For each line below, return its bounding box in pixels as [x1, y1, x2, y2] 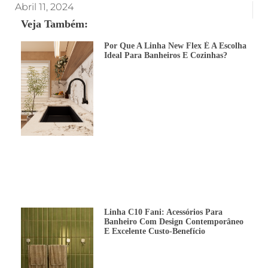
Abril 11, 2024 [15, 1, 74, 13]
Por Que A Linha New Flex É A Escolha [103, 41, 246, 50]
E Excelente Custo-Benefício [103, 226, 205, 236]
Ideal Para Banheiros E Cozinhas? [103, 51, 227, 60]
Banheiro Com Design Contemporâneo [103, 217, 243, 226]
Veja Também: [21, 18, 88, 30]
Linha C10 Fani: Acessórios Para [103, 207, 223, 217]
